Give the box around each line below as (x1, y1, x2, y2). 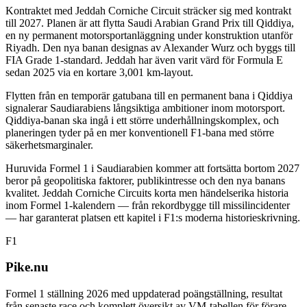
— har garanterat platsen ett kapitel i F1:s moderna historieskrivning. (5, 211, 300, 223)
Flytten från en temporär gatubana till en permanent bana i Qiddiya (5, 89, 293, 101)
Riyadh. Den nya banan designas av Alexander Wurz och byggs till (5, 41, 295, 53)
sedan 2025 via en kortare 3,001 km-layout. (5, 66, 193, 78)
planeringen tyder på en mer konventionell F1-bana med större (5, 126, 274, 138)
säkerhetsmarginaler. (5, 138, 93, 151)
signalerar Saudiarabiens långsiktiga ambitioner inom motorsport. (5, 101, 285, 114)
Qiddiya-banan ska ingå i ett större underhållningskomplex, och (5, 114, 279, 126)
